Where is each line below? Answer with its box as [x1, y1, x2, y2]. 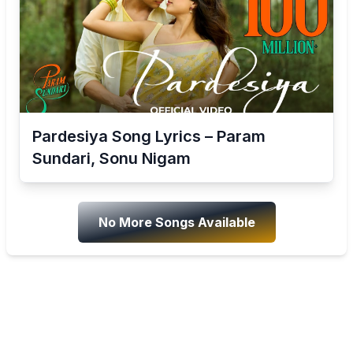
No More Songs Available [98, 214, 255, 230]
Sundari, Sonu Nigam [32, 149, 191, 168]
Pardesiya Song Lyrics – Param [32, 127, 266, 146]
